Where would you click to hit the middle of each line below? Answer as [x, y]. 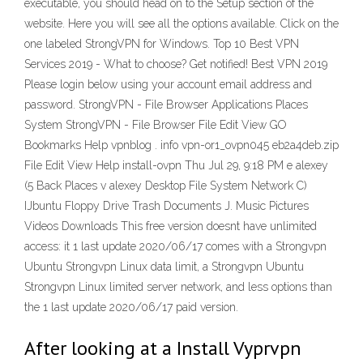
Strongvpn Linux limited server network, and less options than [178, 287]
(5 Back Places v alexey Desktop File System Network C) [166, 186]
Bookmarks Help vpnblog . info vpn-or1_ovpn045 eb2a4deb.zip [181, 145]
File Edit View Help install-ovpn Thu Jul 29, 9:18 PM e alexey [176, 165]
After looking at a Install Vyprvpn [163, 348]
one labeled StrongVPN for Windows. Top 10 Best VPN [162, 44]
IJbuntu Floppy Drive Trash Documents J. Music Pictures [167, 206]
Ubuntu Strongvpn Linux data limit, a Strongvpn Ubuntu [164, 267]
